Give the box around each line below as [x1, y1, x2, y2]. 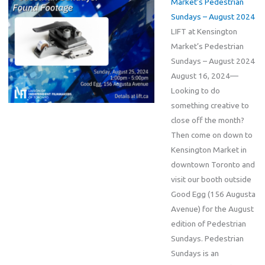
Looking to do [170, 86, 220, 96]
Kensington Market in [170, 145, 247, 155]
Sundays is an [170, 248, 219, 258]
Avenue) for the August [170, 204, 254, 214]
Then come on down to [170, 130, 253, 140]
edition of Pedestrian [170, 219, 246, 229]
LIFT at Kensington [170, 27, 237, 37]
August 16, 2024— [170, 71, 238, 81]
